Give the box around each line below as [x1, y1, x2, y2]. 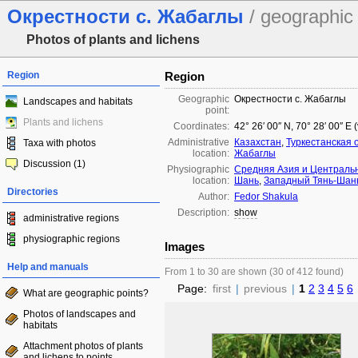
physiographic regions [23, 233, 120, 245]
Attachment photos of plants [23, 340, 143, 352]
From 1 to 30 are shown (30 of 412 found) [165, 266, 344, 277]
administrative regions [23, 213, 119, 224]
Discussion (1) [23, 158, 86, 169]
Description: [177, 207, 229, 218]
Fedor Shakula [234, 191, 298, 202]
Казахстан [234, 137, 281, 148]
